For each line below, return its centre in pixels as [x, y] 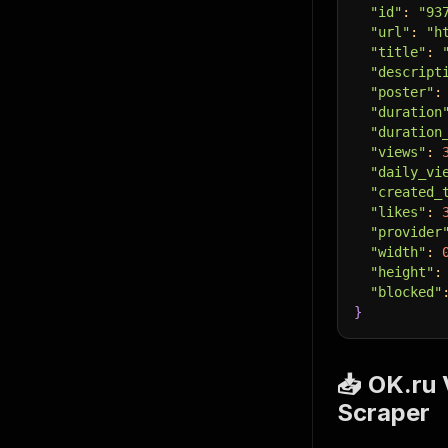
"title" [398, 52]
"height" [402, 272]
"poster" [402, 92]
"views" [398, 152]
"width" [398, 252]
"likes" [398, 212]
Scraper [383, 412]
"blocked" [406, 292]
